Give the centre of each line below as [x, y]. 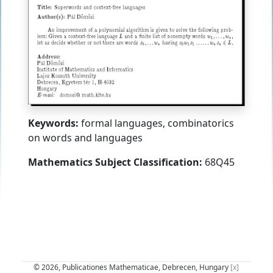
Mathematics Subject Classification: [115, 162]
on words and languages [85, 137]
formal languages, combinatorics [156, 123]
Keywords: [53, 123]
